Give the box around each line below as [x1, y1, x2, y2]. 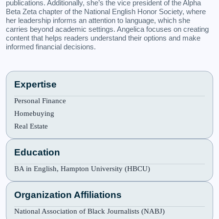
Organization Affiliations [14, 190, 122, 200]
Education [14, 147, 60, 157]
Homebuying [14, 109, 54, 117]
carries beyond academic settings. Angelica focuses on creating [6, 25, 209, 33]
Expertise [14, 79, 57, 89]
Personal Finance [14, 97, 66, 105]
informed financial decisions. [6, 43, 96, 51]
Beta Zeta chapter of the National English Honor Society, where [6, 7, 206, 16]
